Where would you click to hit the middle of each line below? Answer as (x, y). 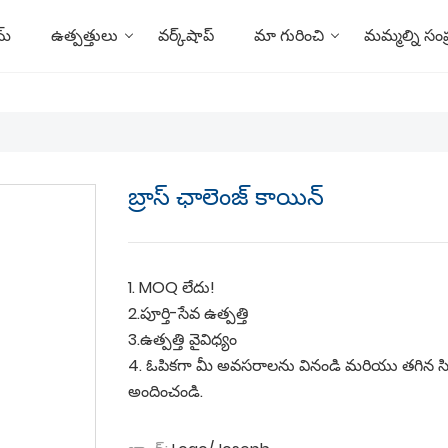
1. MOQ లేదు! (171, 287)
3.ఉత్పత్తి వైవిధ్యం (182, 339)
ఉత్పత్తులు (84, 35)
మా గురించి (289, 35)
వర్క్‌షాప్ (186, 35)
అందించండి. (165, 391)
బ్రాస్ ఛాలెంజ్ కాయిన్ (226, 196)
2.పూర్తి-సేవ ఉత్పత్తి (188, 313)
